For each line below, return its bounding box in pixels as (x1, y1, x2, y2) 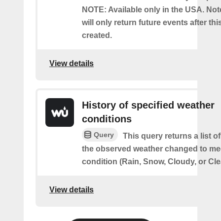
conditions (82, 113, 132, 124)
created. (82, 31, 112, 39)
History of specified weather (82, 99, 215, 110)
